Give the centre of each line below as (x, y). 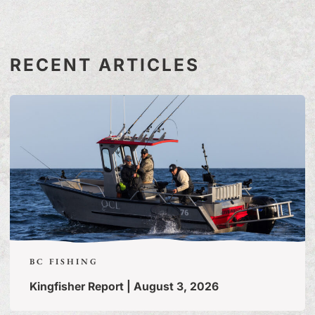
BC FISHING (64, 261)
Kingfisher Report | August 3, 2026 (124, 286)
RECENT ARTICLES (105, 64)
